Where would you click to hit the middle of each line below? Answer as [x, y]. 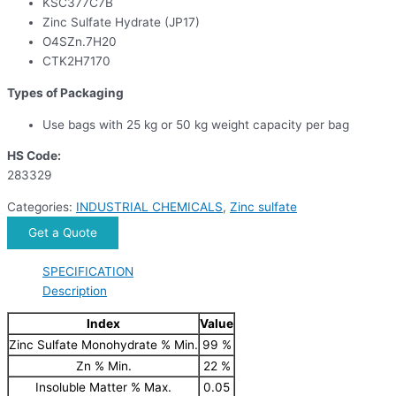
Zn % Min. [103, 366]
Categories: [42, 206]
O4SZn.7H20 [80, 42]
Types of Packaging [65, 92]
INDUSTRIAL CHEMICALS [149, 206]
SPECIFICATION [88, 271]
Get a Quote [63, 232]
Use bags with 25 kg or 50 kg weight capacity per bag [196, 124]
